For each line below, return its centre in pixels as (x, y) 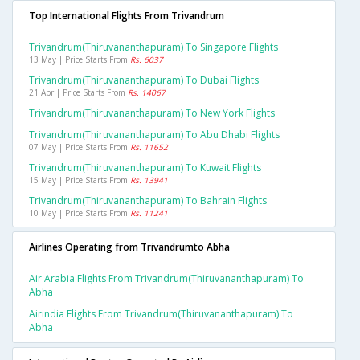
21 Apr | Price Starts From (78, 93)
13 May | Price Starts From (80, 60)
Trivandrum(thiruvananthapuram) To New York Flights (152, 113)
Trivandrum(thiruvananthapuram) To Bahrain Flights (148, 201)
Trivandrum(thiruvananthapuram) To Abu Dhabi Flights (154, 135)
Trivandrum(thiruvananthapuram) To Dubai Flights (144, 80)
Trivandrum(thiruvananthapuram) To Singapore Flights (153, 47)
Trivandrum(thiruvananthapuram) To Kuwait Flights (145, 168)
